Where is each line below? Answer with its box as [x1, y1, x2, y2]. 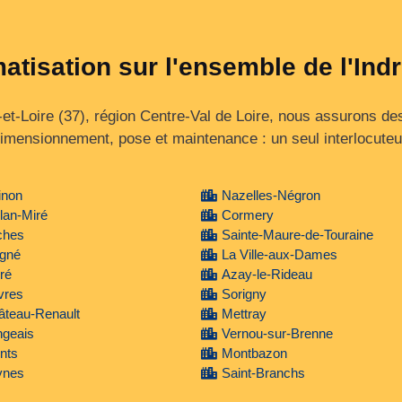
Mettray [221, 305, 267, 321]
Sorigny [221, 285, 267, 301]
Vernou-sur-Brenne [221, 325, 333, 341]
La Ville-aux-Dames [221, 246, 337, 262]
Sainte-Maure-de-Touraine [221, 226, 373, 242]
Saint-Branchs [221, 364, 305, 380]
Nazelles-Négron [221, 187, 320, 203]
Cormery [221, 206, 274, 223]
